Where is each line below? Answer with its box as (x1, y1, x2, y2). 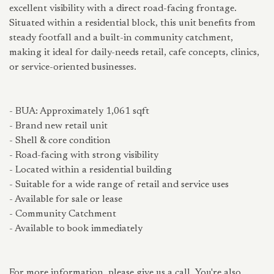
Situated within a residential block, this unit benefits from (9, 18, 256, 28)
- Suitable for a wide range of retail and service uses (9, 180, 229, 190)
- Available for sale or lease (9, 194, 122, 204)
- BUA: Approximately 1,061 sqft (9, 106, 149, 116)
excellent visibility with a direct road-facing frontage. (9, 4, 237, 13)
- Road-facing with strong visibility (9, 150, 158, 160)
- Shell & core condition (9, 136, 111, 146)
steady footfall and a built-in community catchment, (9, 33, 233, 43)
